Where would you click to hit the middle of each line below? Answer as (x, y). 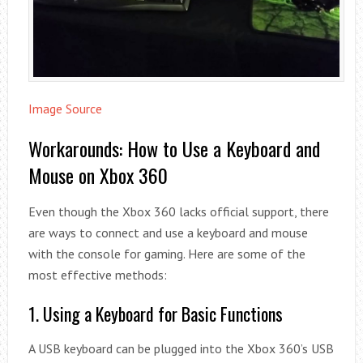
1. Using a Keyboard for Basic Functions (155, 314)
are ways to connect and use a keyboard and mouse (168, 233)
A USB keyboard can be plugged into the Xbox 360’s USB (181, 349)
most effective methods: (97, 275)
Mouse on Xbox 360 (98, 175)
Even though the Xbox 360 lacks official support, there (178, 212)
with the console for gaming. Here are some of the (167, 254)
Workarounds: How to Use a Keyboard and (174, 149)
